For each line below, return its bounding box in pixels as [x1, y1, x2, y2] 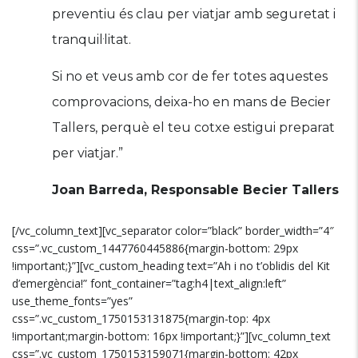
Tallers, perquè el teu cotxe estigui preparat [52, 120, 335, 135]
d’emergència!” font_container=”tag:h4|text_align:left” [12, 276, 286, 291]
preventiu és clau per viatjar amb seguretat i [52, 6, 336, 22]
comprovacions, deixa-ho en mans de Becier [52, 94, 331, 109]
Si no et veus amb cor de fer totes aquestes [52, 69, 328, 84]
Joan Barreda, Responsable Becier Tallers [52, 182, 339, 197]
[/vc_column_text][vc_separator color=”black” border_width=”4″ [12, 223, 334, 238]
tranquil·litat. [52, 32, 131, 47]
